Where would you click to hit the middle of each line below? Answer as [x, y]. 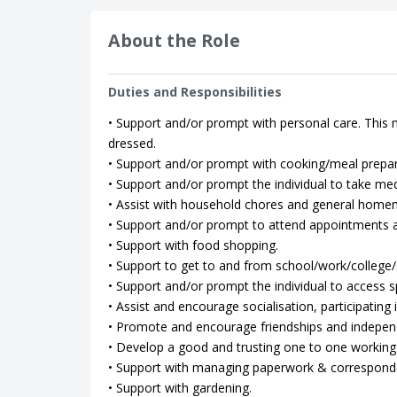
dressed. [132, 143]
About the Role [174, 40]
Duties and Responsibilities [195, 92]
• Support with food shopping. [193, 245]
